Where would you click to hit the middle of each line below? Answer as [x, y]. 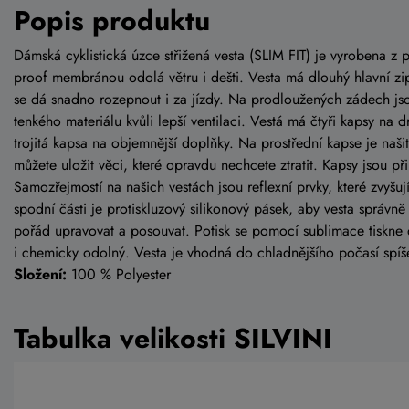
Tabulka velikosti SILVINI [173, 338]
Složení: [40, 274]
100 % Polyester [119, 274]
